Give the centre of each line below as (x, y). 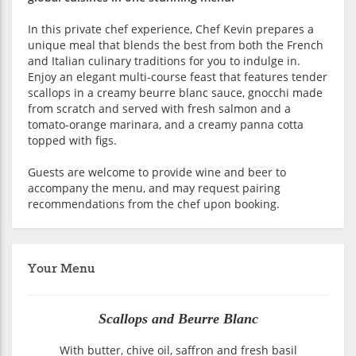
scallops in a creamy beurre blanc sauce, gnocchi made (175, 93)
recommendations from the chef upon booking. (154, 204)
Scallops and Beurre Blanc (178, 319)
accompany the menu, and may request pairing (154, 188)
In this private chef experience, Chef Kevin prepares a (171, 29)
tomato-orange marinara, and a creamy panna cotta (166, 125)
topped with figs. (72, 141)
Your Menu (62, 269)
